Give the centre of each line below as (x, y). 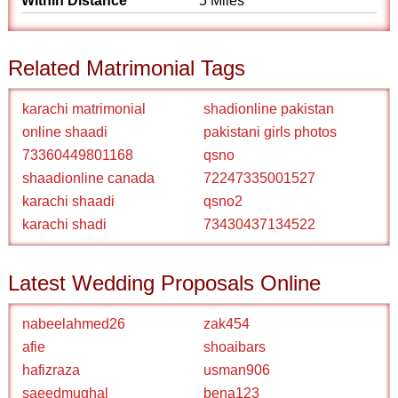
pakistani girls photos (270, 132)
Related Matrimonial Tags (127, 68)
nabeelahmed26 (74, 324)
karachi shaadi (69, 201)
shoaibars (235, 347)
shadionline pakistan (269, 109)
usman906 (237, 370)
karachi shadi (65, 224)
